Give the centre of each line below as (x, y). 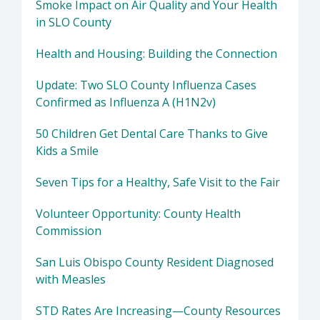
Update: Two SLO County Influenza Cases (146, 85)
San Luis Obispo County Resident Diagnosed (155, 262)
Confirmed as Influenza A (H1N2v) (126, 102)
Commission (69, 231)
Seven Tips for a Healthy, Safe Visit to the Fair (158, 182)
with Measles (71, 280)
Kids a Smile (67, 151)
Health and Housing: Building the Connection (156, 54)
